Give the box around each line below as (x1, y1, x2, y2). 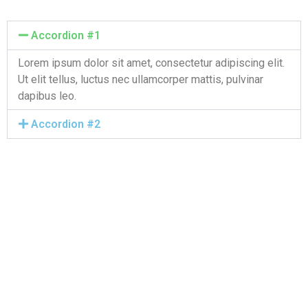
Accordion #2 (31, 118, 101, 131)
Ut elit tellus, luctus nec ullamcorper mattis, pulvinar (18, 73, 263, 86)
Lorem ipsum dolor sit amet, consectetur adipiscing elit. (18, 56, 285, 69)
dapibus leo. (18, 89, 76, 102)
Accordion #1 (31, 29, 101, 42)
